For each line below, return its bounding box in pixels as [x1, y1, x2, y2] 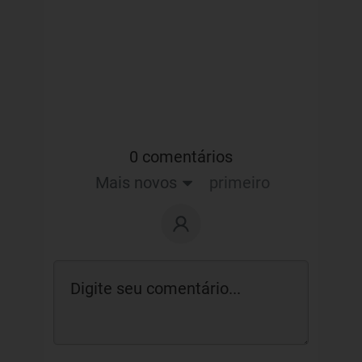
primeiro [209, 173, 271, 192]
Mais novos [95, 173, 178, 192]
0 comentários [128, 147, 233, 166]
